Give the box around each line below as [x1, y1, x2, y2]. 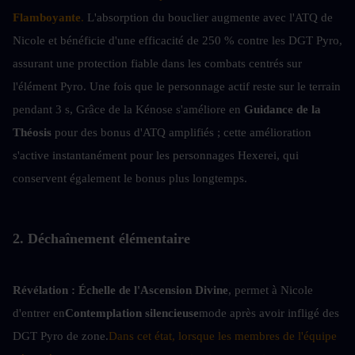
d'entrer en [13, 306, 65, 319]
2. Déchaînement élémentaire [13, 230, 190, 246]
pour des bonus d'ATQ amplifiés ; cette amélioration [52, 125, 311, 139]
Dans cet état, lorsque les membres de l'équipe [109, 329, 337, 342]
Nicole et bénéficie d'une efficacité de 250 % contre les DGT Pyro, [13, 33, 342, 47]
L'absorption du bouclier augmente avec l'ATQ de [87, 10, 333, 24]
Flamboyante [13, 10, 81, 24]
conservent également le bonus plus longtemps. [13, 171, 247, 185]
